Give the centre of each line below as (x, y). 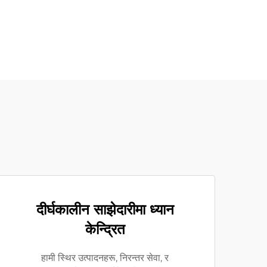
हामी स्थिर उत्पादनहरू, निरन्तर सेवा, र (105, 258)
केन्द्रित (105, 229)
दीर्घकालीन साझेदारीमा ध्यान (105, 209)
